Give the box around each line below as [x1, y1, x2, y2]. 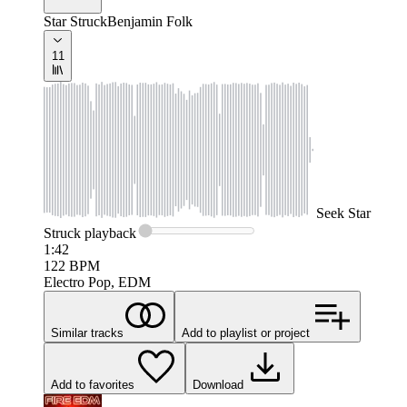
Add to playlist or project [182, 326, 310, 341]
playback [81, 225, 136, 242]
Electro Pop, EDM [44, 274, 151, 291]
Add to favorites [51, 378, 134, 392]
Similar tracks [51, 326, 124, 341]
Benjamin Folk [107, 14, 193, 30]
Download [193, 378, 243, 392]
